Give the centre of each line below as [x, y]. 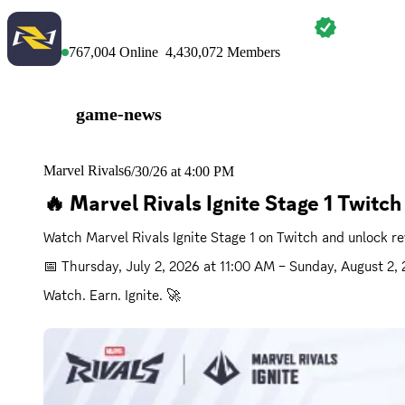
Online [137, 52]
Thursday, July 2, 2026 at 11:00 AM [168, 266]
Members [252, 52]
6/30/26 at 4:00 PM [179, 171]
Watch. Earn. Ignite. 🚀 [112, 295]
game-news [119, 113]
